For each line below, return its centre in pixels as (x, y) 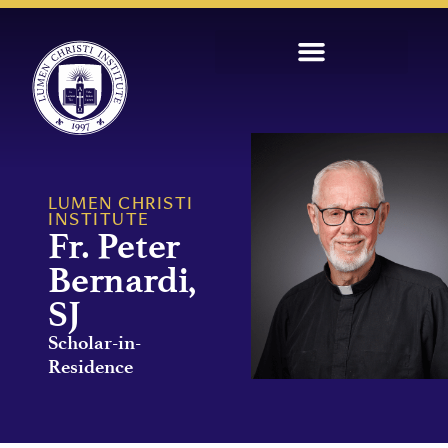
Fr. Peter (114, 246)
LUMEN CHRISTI (121, 205)
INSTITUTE (99, 221)
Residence (90, 366)
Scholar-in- (94, 342)
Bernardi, (122, 280)
